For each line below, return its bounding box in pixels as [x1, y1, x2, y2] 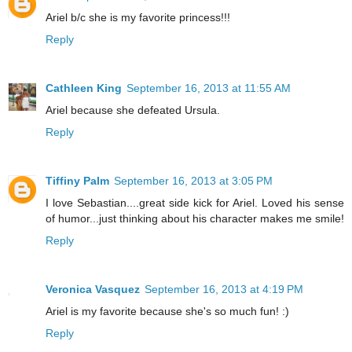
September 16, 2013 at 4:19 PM [145, 282, 303, 295]
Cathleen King [46, 81, 122, 94]
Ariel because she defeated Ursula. [46, 103, 220, 116]
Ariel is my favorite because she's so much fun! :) [46, 304, 289, 317]
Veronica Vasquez [46, 282, 140, 295]
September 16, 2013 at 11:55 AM [126, 81, 291, 94]
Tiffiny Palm [46, 174, 109, 187]
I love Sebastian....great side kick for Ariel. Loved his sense [46, 196, 344, 209]
